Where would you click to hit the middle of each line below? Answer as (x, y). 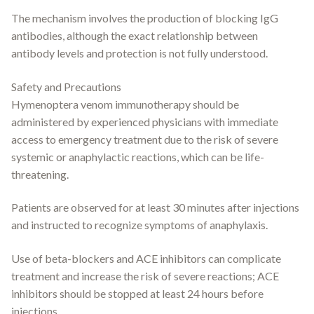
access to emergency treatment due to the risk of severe (145, 139)
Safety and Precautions (66, 86)
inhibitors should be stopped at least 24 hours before (137, 293)
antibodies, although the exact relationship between (135, 35)
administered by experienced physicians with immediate (145, 121)
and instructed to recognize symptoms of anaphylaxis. (139, 225)
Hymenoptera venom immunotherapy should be (125, 104)
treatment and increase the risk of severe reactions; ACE (145, 275)
